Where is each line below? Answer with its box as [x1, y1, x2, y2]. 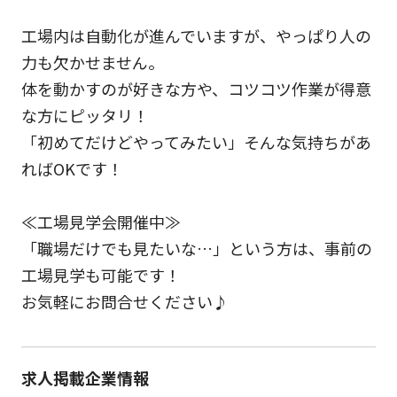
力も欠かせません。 [20, 51, 164, 74]
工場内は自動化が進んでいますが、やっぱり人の [20, 24, 371, 48]
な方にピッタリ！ [20, 104, 149, 128]
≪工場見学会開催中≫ [20, 210, 181, 234]
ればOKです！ [20, 157, 123, 181]
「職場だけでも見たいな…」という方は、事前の [20, 237, 372, 261]
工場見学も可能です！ [20, 263, 181, 287]
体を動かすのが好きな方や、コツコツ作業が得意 [20, 77, 371, 101]
